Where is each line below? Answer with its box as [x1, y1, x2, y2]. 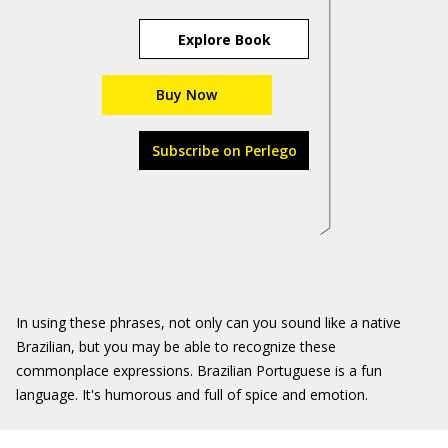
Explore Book [177, 29, 271, 49]
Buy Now [156, 85, 217, 104]
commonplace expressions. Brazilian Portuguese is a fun [16, 361, 382, 380]
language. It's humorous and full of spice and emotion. [16, 385, 368, 404]
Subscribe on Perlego [151, 141, 297, 160]
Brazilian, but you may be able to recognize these [16, 337, 336, 356]
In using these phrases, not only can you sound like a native [16, 313, 401, 332]
